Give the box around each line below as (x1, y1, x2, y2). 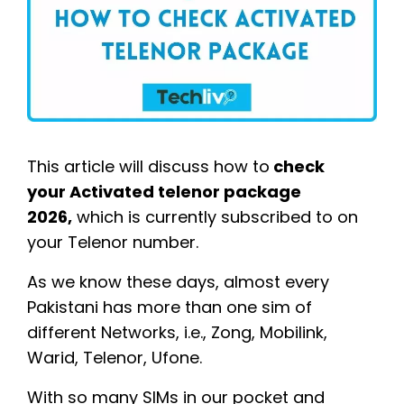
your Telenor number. (27, 231, 198, 254)
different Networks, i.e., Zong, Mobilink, (27, 321, 327, 344)
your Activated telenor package (27, 180, 301, 204)
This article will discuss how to (27, 155, 270, 179)
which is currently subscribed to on (72, 206, 358, 229)
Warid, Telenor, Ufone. (27, 346, 207, 370)
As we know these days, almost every (27, 271, 329, 294)
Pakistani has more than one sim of (27, 296, 312, 319)
